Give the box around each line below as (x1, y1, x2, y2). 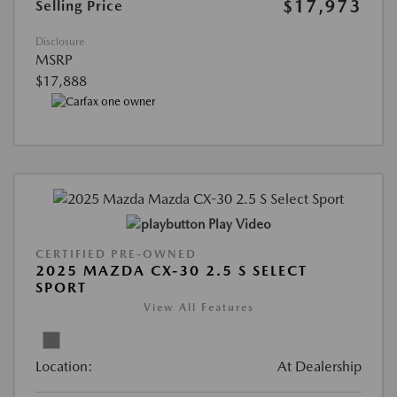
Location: (35, 358, 93, 376)
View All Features (143, 301, 254, 315)
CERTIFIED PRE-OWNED (35, 247, 197, 261)
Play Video (207, 216, 271, 233)
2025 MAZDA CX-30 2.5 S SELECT (35, 262, 307, 280)
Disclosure (35, 35, 84, 48)
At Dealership (277, 358, 362, 376)
